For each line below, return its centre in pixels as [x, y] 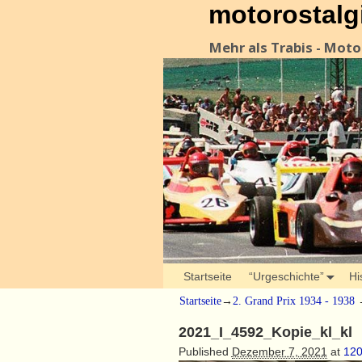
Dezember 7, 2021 [279, 351]
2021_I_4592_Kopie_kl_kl [265, 332]
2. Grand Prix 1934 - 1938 [294, 301]
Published [205, 351]
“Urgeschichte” [286, 276]
